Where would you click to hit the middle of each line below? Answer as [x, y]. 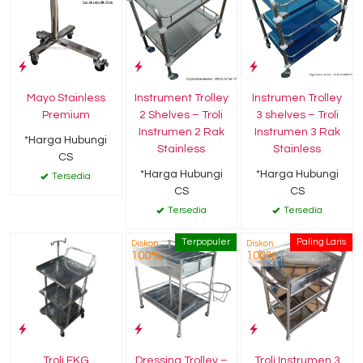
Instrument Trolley [181, 98]
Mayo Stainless [66, 98]
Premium [66, 115]
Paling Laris [321, 241]
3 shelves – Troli [297, 115]
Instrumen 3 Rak [297, 132]
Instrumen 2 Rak [181, 132]
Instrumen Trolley [297, 98]
